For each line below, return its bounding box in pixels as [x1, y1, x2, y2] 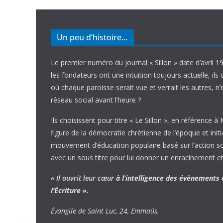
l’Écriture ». [51, 186, 89, 195]
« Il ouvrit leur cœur [51, 173, 116, 183]
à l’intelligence [116, 173, 166, 183]
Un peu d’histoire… [57, 32, 128, 43]
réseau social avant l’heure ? [51, 95, 141, 105]
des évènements [166, 173, 222, 183]
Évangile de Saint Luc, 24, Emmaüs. [51, 206, 159, 216]
